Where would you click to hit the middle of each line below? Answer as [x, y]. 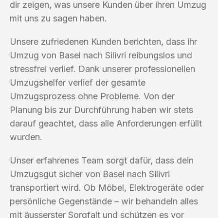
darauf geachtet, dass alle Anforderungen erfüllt [106, 123]
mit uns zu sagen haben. [58, 18]
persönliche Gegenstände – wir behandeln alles [104, 201]
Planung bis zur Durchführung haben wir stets [101, 109]
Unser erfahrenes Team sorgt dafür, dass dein [102, 160]
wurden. [26, 137]
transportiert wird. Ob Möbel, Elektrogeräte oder [107, 187]
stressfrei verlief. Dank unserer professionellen [102, 69]
